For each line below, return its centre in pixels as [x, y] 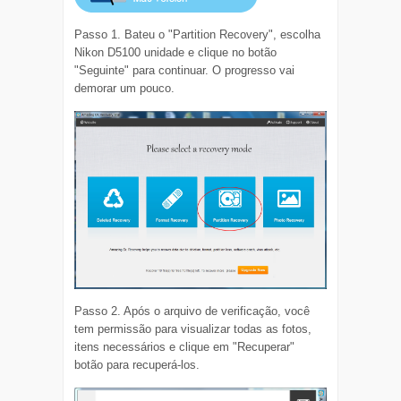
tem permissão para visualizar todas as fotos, [193, 329]
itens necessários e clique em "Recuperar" [185, 347]
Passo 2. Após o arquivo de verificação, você [192, 311]
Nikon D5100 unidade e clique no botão [176, 53]
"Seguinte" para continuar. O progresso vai [185, 71]
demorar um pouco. [125, 89]
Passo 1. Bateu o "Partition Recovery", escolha [198, 35]
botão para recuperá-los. [137, 365]
